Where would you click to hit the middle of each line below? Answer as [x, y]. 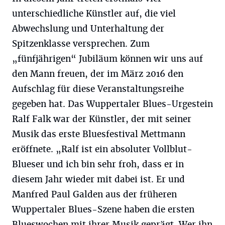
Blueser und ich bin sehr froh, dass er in [98, 164]
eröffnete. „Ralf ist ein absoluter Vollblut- [102, 149]
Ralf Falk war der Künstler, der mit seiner [102, 119]
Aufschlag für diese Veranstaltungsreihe [98, 89]
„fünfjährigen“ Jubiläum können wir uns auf [107, 59]
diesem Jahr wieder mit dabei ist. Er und [98, 179]
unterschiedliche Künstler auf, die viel [94, 14]
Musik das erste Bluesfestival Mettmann [99, 134]
